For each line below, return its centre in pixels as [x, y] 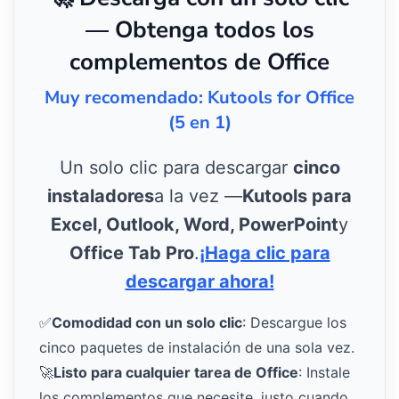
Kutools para [297, 196]
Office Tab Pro [131, 253]
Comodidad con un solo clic [147, 323]
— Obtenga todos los [199, 30]
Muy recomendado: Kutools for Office [199, 98]
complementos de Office [199, 62]
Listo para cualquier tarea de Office [176, 373]
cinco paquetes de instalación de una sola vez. [197, 348]
